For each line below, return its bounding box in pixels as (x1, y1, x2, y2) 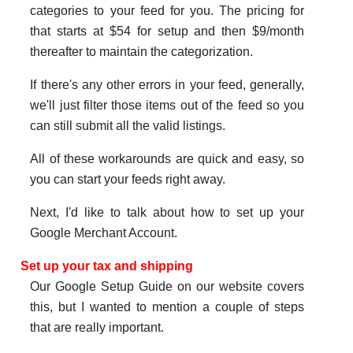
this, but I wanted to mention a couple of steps (30, 300, 305, 314)
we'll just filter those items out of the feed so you (30, 98, 305, 113)
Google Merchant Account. (30, 226, 178, 240)
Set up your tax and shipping (20, 259, 193, 273)
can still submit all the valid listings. (30, 119, 226, 133)
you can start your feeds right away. (30, 173, 226, 187)
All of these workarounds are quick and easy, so (30, 152, 305, 166)
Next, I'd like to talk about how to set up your (30, 206, 305, 220)
